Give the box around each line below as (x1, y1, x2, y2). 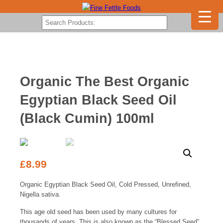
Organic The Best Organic (20, 74, 189, 89)
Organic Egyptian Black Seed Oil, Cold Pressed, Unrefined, (20, 180, 191, 188)
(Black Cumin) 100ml (20, 111, 154, 126)
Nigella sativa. (20, 190, 61, 198)
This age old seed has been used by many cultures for (20, 208, 177, 216)
